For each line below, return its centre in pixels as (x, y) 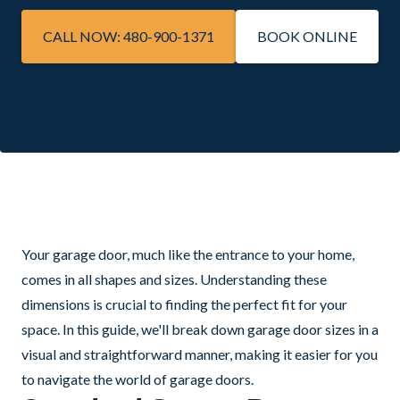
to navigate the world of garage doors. (137, 379)
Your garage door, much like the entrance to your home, (188, 254)
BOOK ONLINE (307, 36)
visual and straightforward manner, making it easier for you (200, 354)
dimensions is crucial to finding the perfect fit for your (184, 304)
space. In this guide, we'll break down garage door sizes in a (200, 329)
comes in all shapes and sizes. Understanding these (174, 279)
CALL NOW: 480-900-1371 (129, 36)
